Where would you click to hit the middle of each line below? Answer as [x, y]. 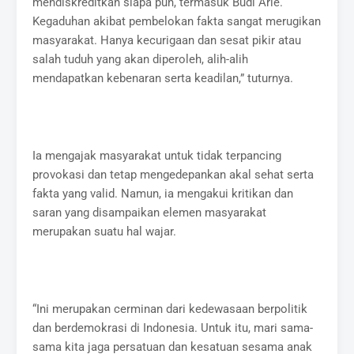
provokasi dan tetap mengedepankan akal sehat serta [173, 174]
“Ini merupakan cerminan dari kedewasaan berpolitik [170, 309]
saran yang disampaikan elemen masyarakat [150, 212]
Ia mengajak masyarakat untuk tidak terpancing [157, 155]
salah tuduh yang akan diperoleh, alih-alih [141, 59]
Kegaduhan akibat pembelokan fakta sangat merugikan [177, 21]
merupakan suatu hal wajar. [105, 231]
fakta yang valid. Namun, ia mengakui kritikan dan [163, 193]
